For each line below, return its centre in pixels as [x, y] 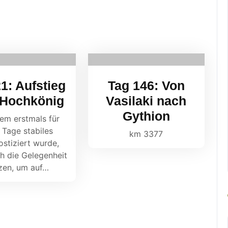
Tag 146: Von [146, 85]
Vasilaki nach [146, 101]
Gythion [146, 116]
